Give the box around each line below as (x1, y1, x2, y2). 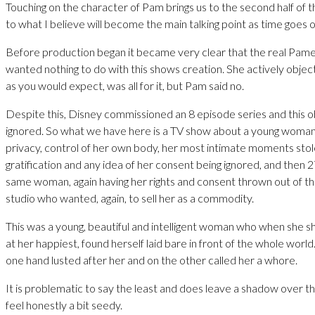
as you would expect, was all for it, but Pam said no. (6, 78, 244, 92)
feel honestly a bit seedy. (6, 297, 122, 311)
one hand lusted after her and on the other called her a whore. (6, 252, 297, 266)
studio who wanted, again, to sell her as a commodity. (6, 191, 254, 205)
